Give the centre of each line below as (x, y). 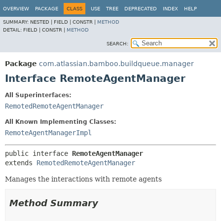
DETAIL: (13, 30)
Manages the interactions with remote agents (83, 179)
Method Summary (54, 203)
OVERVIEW (16, 9)
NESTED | (42, 22)
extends (21, 163)
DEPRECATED (141, 9)
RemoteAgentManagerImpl (48, 133)
